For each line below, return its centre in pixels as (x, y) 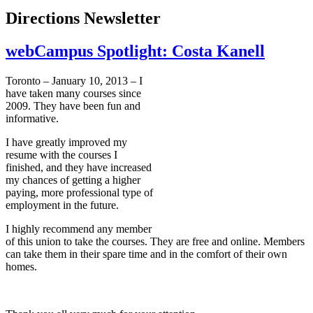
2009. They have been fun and (73, 106)
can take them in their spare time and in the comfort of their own (146, 254)
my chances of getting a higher (73, 180)
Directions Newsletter (83, 19)
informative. (32, 119)
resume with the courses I (61, 155)
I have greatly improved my (66, 143)
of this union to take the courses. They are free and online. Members (155, 242)
